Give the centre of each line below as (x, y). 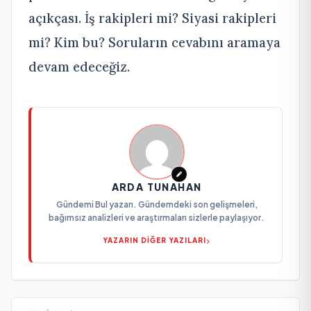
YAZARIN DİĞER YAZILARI (154, 241)
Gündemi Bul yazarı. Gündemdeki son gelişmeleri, (157, 205)
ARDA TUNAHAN (157, 187)
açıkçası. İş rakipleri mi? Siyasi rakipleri (152, 18)
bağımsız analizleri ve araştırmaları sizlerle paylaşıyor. (157, 218)
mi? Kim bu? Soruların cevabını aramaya (154, 43)
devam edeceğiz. (79, 67)
